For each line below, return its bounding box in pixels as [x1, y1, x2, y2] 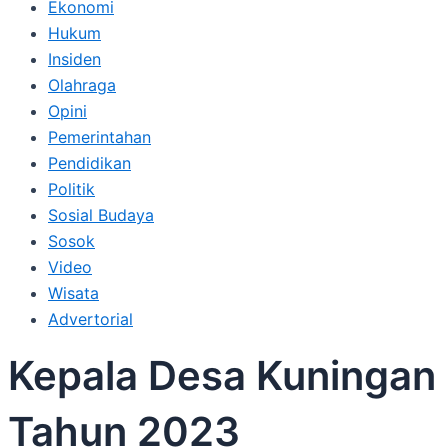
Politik [48, 179, 95, 199]
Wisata [48, 283, 99, 303]
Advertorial [48, 309, 133, 329]
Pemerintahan [48, 127, 151, 147]
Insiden [48, 49, 101, 69]
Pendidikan [48, 153, 131, 173]
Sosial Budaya [48, 205, 154, 225]
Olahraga [48, 75, 116, 95]
